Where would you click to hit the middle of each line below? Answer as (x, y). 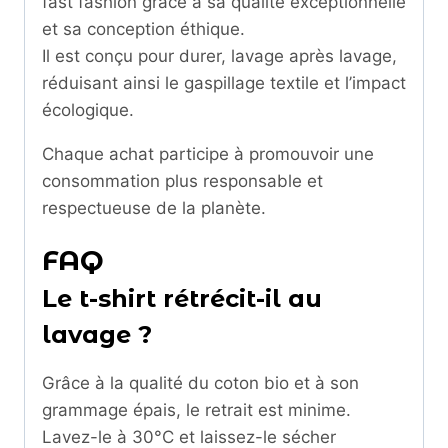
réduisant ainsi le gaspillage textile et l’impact (224, 83)
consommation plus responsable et (182, 181)
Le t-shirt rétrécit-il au (182, 299)
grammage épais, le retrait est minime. (196, 410)
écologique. (88, 110)
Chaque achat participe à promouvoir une (208, 154)
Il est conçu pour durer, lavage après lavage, (219, 56)
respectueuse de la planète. (154, 208)
